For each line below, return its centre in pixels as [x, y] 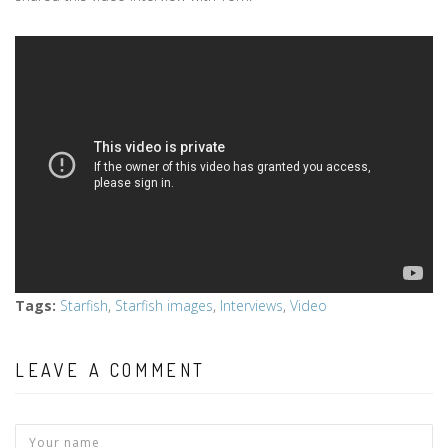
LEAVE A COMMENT [110, 369]
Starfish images [164, 305]
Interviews [251, 305]
